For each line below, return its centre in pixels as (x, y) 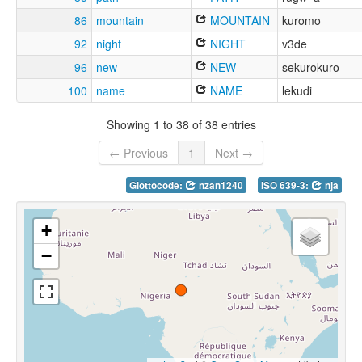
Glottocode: (157, 186)
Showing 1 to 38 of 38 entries (181, 124)
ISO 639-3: (286, 186)
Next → (234, 153)
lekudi (297, 91)
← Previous (139, 153)
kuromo (301, 21)
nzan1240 (220, 186)
